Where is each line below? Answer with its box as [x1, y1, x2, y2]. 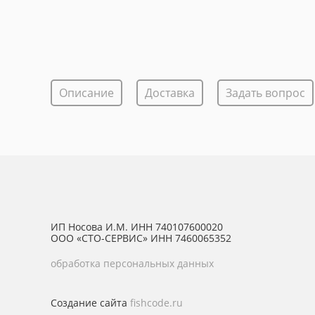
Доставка [145, 85, 195, 101]
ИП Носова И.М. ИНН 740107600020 [51, 220, 223, 233]
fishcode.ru [130, 296, 183, 309]
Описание [59, 85, 114, 101]
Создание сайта [51, 296, 130, 309]
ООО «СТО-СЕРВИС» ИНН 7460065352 [51, 231, 231, 245]
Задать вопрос [226, 85, 305, 101]
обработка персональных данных [51, 257, 214, 270]
